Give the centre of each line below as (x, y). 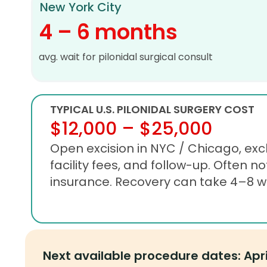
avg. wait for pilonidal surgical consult (126, 57)
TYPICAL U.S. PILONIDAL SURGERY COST (152, 109)
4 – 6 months (108, 32)
